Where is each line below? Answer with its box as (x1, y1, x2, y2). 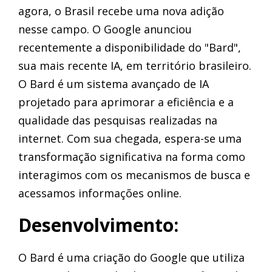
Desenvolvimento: (18, 212, 178, 237)
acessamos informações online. (18, 186, 182, 200)
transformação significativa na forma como (18, 149, 245, 164)
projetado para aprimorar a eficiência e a (18, 95, 234, 109)
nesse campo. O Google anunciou (18, 22, 192, 36)
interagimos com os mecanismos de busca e (18, 168, 250, 182)
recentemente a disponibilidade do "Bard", (18, 40, 241, 55)
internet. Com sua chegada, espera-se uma (18, 131, 242, 146)
